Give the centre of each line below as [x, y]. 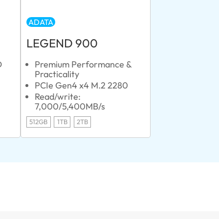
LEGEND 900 [62, 43]
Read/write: [58, 96]
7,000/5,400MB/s [70, 106]
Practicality [57, 74]
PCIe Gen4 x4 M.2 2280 [82, 85]
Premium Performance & [83, 65]
